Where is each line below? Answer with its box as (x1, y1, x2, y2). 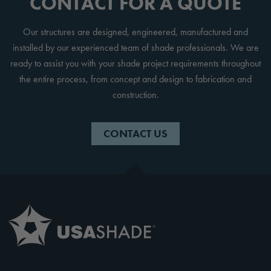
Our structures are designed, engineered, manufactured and (23, 25, 248, 38)
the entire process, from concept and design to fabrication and (19, 73, 252, 85)
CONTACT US (103, 126, 168, 140)
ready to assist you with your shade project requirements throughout (10, 57, 261, 70)
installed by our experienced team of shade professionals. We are (12, 41, 259, 54)
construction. (112, 88, 159, 101)
